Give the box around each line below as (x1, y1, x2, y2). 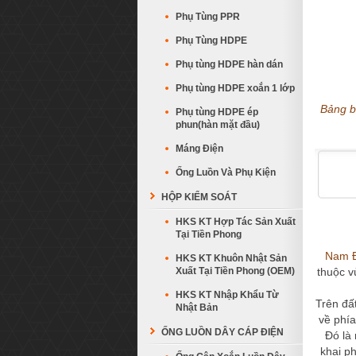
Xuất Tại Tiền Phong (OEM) (176, 265, 295, 277)
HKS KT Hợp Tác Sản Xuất (176, 216, 296, 227)
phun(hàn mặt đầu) (176, 119, 260, 130)
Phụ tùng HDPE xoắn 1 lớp (176, 83, 295, 94)
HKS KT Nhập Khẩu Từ (176, 289, 279, 300)
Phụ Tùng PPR (176, 11, 240, 22)
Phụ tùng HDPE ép (176, 106, 258, 118)
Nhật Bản (176, 302, 218, 313)
